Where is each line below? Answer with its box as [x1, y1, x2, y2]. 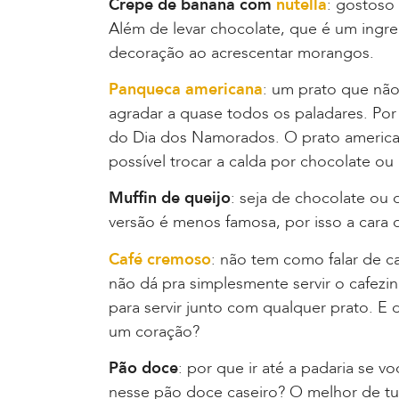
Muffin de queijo [109, 187, 231, 210]
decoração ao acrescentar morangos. [109, 41, 374, 64]
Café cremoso [109, 248, 211, 271]
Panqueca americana [109, 78, 263, 102]
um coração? [109, 320, 199, 343]
